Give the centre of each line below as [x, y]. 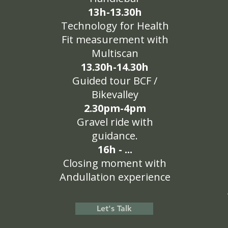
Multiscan [115, 53]
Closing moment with [115, 163]
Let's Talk [114, 208]
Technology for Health [115, 26]
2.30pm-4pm [115, 108]
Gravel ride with [115, 122]
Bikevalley [115, 94]
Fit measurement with [115, 39]
